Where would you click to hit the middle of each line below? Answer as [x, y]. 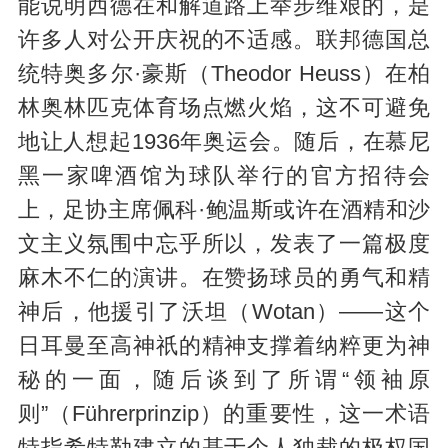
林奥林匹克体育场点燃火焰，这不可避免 [224, 108]
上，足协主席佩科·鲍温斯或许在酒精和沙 [224, 210]
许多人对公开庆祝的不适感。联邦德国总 [224, 40]
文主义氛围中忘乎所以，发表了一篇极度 [224, 244]
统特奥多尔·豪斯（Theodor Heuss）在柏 [224, 74]
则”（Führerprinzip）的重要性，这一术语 [224, 414]
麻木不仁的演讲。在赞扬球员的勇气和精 [224, 278]
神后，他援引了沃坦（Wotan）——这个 [224, 312]
